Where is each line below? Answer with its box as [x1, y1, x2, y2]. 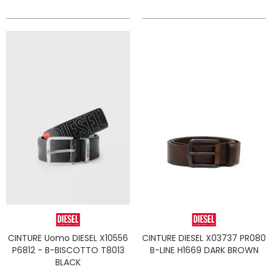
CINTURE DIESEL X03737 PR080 [142, 231, 266, 244]
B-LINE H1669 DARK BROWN [149, 243, 259, 256]
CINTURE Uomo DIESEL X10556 [8, 231, 128, 244]
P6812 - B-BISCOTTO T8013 [12, 243, 124, 256]
